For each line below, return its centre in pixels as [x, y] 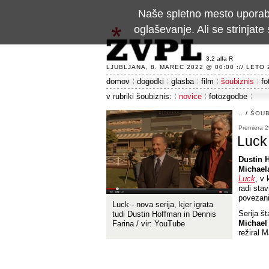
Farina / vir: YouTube [149, 224]
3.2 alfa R [219, 59]
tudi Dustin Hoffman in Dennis [164, 214]
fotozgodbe [228, 96]
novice [190, 96]
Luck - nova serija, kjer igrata [163, 204]
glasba [183, 81]
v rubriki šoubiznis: [139, 96]
